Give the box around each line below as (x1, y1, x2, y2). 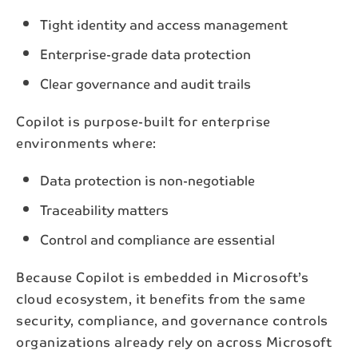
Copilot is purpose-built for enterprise (16, 109, 271, 133)
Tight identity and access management (40, 13, 288, 36)
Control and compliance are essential (40, 228, 275, 251)
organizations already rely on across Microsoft (16, 330, 332, 353)
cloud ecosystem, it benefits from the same (16, 287, 305, 310)
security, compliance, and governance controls (16, 308, 328, 332)
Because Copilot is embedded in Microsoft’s (16, 265, 308, 288)
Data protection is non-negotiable (40, 169, 255, 192)
